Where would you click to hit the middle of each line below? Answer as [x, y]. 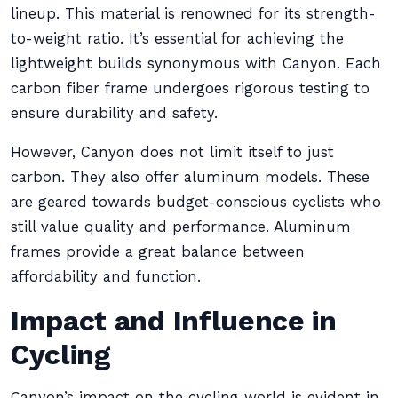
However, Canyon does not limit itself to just [172, 152]
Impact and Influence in [174, 321]
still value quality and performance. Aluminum [181, 227]
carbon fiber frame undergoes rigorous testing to [190, 88]
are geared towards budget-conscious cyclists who [196, 202]
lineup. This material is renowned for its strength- [193, 14]
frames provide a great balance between [158, 252]
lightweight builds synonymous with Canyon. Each [196, 64]
